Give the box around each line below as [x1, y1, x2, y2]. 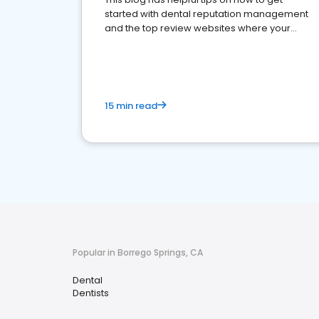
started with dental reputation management [105, 7, 308, 21]
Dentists [73, 286, 109, 300]
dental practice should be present [105, 36, 263, 49]
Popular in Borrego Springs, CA [73, 246, 203, 258]
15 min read [105, 99, 157, 113]
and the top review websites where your [105, 21, 291, 35]
